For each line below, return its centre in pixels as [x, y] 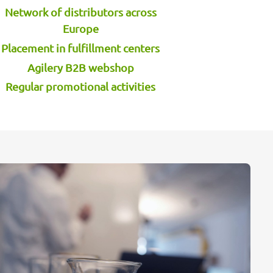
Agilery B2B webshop [80, 67]
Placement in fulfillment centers [81, 48]
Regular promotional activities [81, 87]
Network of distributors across [80, 12]
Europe [80, 28]
